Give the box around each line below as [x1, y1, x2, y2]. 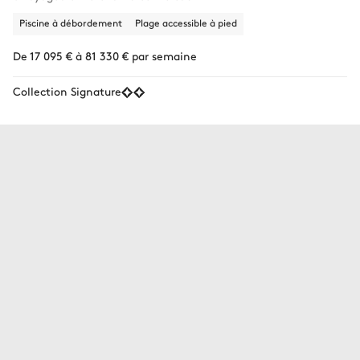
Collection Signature [13, 82, 121, 99]
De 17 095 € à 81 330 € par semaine [13, 47, 197, 63]
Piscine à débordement [19, 15, 122, 29]
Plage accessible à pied [135, 15, 237, 29]
